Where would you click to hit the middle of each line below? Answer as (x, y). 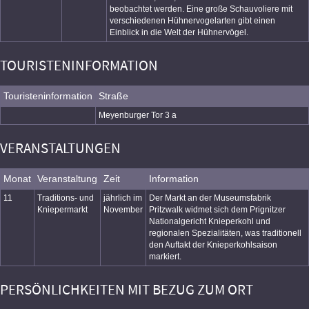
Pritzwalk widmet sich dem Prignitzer (217, 210)
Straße (113, 96)
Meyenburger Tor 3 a (138, 115)
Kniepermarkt (62, 210)
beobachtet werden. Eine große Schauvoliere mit (201, 9)
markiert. (165, 257)
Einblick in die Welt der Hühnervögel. (179, 32)
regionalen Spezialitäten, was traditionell (225, 233)
